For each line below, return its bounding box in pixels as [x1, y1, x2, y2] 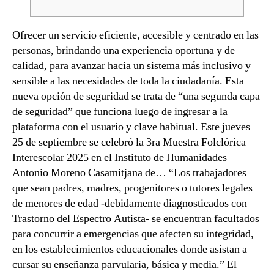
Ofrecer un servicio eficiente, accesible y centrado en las [12, 28, 259, 42]
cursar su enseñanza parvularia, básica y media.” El [12, 257, 237, 272]
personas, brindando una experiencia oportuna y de [12, 43, 235, 57]
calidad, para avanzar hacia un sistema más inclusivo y [12, 59, 251, 73]
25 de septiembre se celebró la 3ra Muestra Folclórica [12, 135, 246, 149]
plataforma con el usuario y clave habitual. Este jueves [12, 120, 250, 134]
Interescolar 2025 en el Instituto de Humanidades [12, 150, 227, 165]
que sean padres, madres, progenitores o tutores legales [12, 181, 253, 195]
